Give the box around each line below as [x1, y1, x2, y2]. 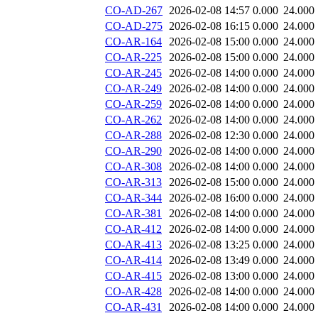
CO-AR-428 [105, 285, 162, 298]
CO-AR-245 [105, 67, 162, 79]
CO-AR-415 [105, 270, 162, 283]
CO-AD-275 [105, 20, 163, 33]
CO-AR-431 [105, 301, 162, 314]
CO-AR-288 [105, 129, 162, 142]
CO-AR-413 [105, 238, 162, 251]
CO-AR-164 [105, 35, 162, 48]
